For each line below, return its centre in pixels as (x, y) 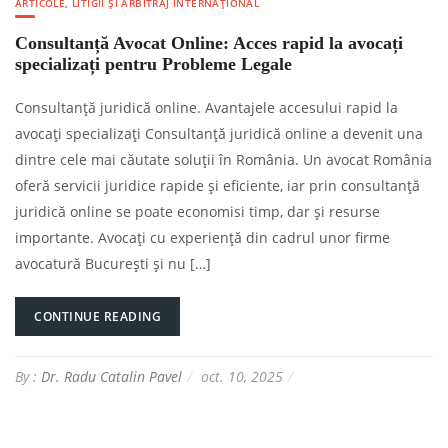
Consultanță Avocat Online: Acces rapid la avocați (209, 43)
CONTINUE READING (97, 317)
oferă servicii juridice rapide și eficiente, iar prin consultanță (217, 186)
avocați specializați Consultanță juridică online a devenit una (219, 134)
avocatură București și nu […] (113, 264)
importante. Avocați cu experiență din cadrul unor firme (202, 238)
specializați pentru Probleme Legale (153, 64)
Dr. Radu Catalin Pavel (111, 377)
